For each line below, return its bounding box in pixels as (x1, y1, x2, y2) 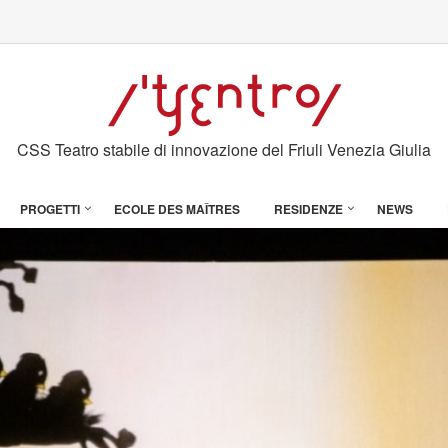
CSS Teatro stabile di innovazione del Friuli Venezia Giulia (17, 138, 431, 161)
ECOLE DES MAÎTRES (114, 200, 240, 218)
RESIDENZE (274, 200, 343, 218)
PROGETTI (20, 200, 80, 218)
